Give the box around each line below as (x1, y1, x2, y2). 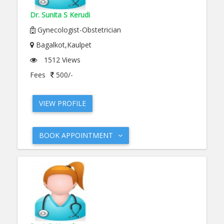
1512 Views (42, 55, 80, 64)
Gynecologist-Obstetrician (35, 25, 121, 34)
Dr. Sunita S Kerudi (30, 10, 90, 19)
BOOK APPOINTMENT (39, 130, 113, 140)
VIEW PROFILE (39, 98, 86, 108)
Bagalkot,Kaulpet (34, 40, 91, 49)
